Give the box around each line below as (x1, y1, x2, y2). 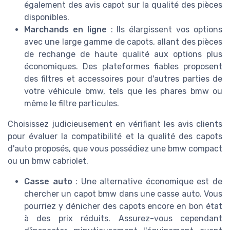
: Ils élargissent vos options (106, 25, 223, 35)
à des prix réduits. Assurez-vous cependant (24, 214, 222, 224)
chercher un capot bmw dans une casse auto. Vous (24, 189, 222, 199)
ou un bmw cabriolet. (8, 156, 88, 166)
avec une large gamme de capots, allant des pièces (24, 37, 222, 47)
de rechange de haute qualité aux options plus (24, 49, 222, 60)
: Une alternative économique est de (72, 177, 223, 187)
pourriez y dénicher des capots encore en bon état (24, 201, 222, 212)
